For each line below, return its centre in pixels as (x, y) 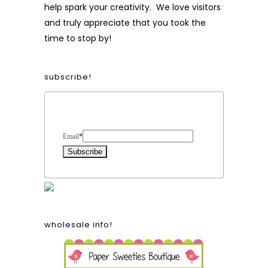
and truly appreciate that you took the (125, 23)
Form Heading (112, 119)
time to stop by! (78, 38)
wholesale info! (78, 225)
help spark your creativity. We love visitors (133, 7)
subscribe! (68, 77)
